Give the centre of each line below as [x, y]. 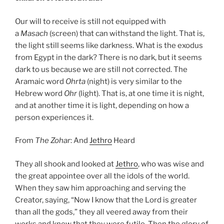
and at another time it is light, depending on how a [102, 105]
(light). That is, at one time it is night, [140, 93]
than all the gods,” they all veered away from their [101, 212]
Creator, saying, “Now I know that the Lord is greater [106, 200]
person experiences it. [54, 117]
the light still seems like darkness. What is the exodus [109, 45]
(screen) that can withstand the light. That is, [126, 33]
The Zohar [53, 141]
